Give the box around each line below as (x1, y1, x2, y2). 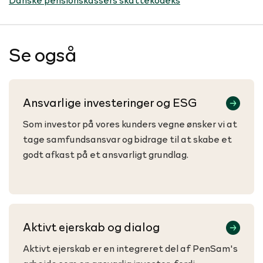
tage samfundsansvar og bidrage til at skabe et (23, 132, 232, 145)
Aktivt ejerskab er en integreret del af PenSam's (23, 241, 238, 254)
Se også (9, 41, 77, 67)
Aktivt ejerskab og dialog (23, 218, 160, 235)
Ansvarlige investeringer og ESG (23, 94, 197, 110)
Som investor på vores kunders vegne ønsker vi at (23, 117, 237, 130)
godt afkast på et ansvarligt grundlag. (23, 147, 188, 160)
